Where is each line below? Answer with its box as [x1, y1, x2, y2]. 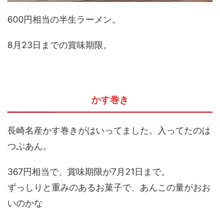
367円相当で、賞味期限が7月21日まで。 [7, 166, 170, 177]
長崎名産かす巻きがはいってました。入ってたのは [7, 125, 211, 136]
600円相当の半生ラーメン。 [7, 14, 121, 25]
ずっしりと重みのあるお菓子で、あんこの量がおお [7, 182, 211, 192]
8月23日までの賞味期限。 [7, 39, 112, 50]
